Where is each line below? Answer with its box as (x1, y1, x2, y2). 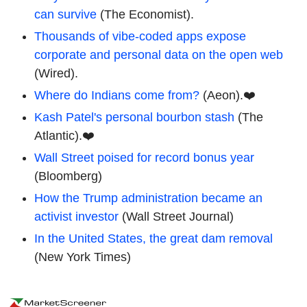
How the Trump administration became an (34, 191, 262, 205)
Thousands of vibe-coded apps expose (34, 29, 246, 43)
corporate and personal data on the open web (34, 47, 283, 62)
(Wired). (34, 66, 78, 80)
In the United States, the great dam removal (34, 231, 273, 245)
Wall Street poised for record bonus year (34, 150, 254, 164)
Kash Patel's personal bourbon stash (34, 110, 234, 124)
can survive (34, 7, 97, 21)
